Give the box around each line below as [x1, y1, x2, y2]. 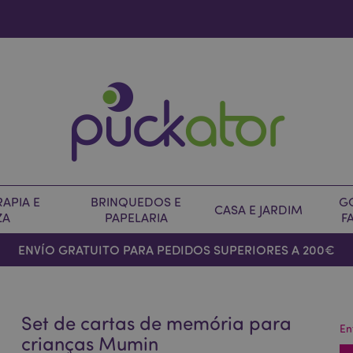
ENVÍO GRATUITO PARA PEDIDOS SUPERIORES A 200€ [17, 241, 335, 258]
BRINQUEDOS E [91, 194, 181, 210]
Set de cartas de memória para [21, 310, 292, 335]
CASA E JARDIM [214, 202, 303, 217]
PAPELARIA [104, 210, 168, 225]
